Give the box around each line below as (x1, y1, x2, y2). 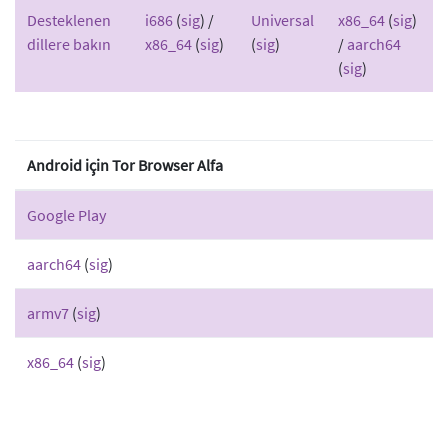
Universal (251, 9, 314, 30)
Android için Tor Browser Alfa (27, 154, 223, 175)
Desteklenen (27, 9, 111, 30)
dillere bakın (27, 33, 111, 54)
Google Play (27, 204, 106, 225)
